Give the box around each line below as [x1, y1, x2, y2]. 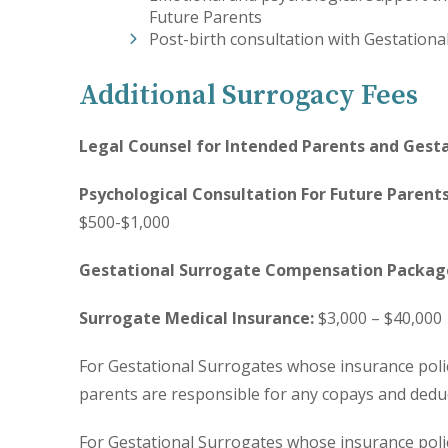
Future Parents [149, 6, 263, 28]
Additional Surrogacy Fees [79, 78, 419, 113]
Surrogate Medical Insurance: [79, 307, 315, 329]
